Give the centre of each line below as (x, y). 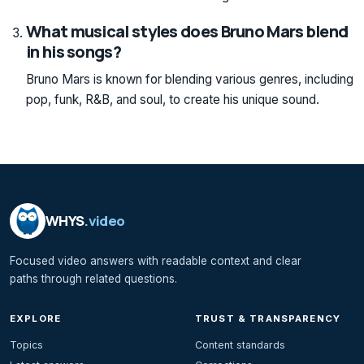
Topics (26, 344)
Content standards (240, 344)
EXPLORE (36, 318)
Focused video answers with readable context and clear (156, 260)
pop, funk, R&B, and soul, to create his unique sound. (173, 99)
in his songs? (74, 51)
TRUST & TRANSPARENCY (268, 318)
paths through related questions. (93, 278)
